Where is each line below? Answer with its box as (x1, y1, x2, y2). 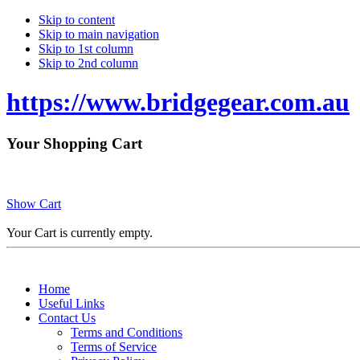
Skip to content (39, 13, 115, 27)
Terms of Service (71, 339, 157, 354)
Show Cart (6, 196, 61, 211)
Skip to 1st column (39, 42, 133, 55)
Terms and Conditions (71, 325, 182, 339)
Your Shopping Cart (6, 134, 142, 152)
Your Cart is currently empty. (6, 225, 153, 239)
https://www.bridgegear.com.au (6, 88, 350, 117)
